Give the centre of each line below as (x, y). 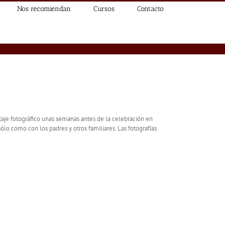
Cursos (104, 9)
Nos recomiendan (44, 9)
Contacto (150, 9)
